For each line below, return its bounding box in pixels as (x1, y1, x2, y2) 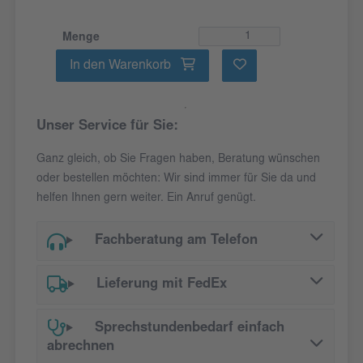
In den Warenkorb (70, 59, 175, 73)
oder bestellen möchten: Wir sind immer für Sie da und (36, 173, 316, 186)
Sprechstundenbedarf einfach (94, 322, 284, 336)
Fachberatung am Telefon (94, 234, 258, 249)
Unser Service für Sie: (36, 120, 178, 135)
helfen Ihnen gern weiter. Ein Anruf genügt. (36, 193, 256, 205)
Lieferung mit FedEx (96, 278, 227, 293)
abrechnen (47, 340, 114, 355)
